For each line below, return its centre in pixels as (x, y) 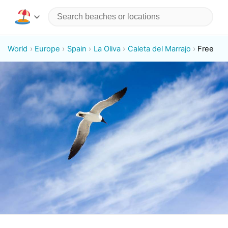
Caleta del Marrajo (159, 49)
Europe (48, 49)
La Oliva (107, 49)
